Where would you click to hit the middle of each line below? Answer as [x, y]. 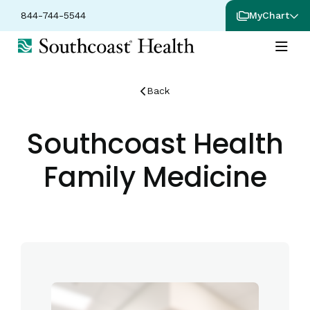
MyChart [269, 15]
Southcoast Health [155, 144]
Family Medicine [155, 177]
